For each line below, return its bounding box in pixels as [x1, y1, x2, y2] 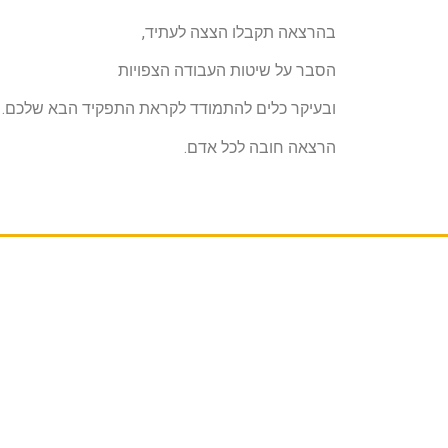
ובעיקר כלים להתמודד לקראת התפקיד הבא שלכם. [2, 99, 336, 119]
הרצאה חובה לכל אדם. [184, 137, 336, 157]
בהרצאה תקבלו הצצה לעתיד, [138, 22, 336, 42]
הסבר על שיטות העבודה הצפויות [118, 60, 336, 80]
